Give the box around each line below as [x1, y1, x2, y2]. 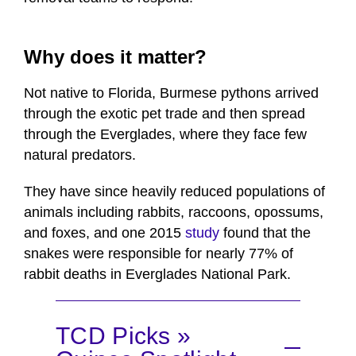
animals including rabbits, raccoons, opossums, [24, 204, 323, 221]
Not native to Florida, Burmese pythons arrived [24, 85, 319, 102]
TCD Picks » [56, 323, 192, 350]
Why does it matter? [24, 46, 207, 68]
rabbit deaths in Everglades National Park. [24, 266, 291, 283]
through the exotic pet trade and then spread [24, 106, 305, 122]
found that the [219, 225, 311, 242]
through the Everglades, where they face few [24, 126, 307, 143]
